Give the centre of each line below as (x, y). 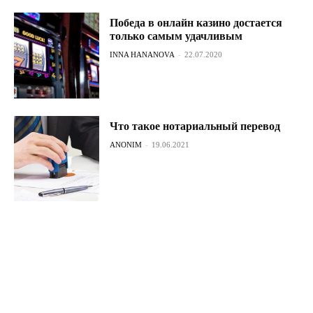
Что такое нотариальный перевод (195, 126)
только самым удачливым (176, 36)
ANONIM (126, 144)
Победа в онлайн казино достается (196, 23)
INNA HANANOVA (143, 55)
